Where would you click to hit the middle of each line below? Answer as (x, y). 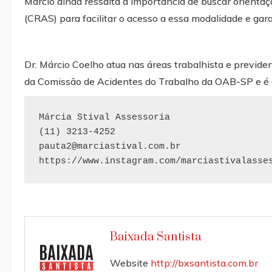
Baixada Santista (156, 237)
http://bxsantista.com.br (205, 263)
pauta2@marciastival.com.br (110, 146)
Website (129, 263)
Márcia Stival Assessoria (104, 117)
